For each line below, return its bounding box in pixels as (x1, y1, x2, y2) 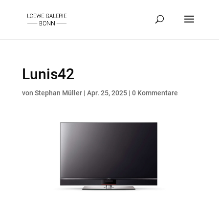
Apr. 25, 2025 (87, 89, 127, 97)
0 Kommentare (131, 89, 178, 97)
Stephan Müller (34, 89, 82, 97)
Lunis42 (22, 66, 74, 83)
